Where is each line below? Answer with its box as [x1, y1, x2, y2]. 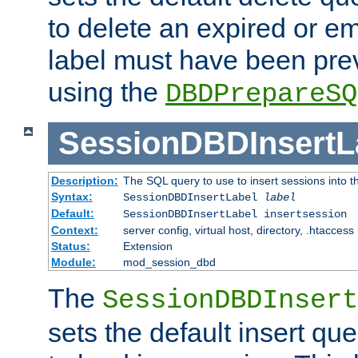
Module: [50, 255, 96, 268]
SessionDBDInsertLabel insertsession [122, 207, 347, 221]
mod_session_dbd [122, 255, 216, 268]
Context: [50, 223, 98, 237]
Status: [50, 239, 90, 253]
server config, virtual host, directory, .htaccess [122, 223, 354, 237]
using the [48, 77, 165, 108]
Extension [122, 239, 173, 253]
